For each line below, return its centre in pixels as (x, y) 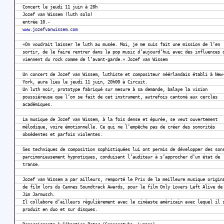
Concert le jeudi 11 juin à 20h (60, 7)
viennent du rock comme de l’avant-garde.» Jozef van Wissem (95, 60)
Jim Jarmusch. (39, 195)
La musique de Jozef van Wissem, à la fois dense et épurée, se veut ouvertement (120, 120)
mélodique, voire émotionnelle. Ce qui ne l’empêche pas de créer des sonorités (119, 127)
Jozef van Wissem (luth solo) (57, 15)
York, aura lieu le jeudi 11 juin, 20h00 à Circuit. (85, 82)
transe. (31, 165)
